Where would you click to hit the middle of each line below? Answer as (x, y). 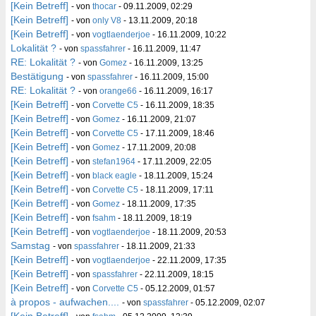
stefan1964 (114, 162)
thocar (104, 6)
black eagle (115, 176)
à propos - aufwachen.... (65, 302)
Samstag (30, 245)
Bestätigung (37, 76)
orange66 (118, 91)
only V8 (107, 20)
